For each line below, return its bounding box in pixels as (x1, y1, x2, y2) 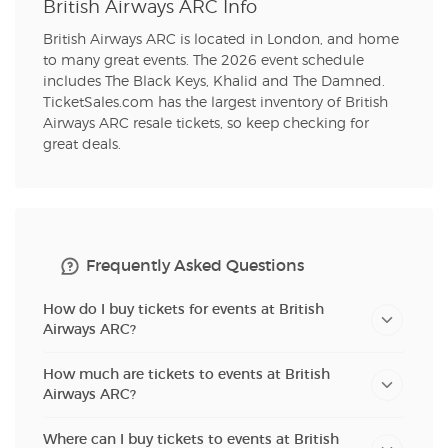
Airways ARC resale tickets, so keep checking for (43, 117, 369, 132)
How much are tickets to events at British (43, 366, 330, 384)
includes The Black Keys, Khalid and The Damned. (43, 75, 385, 90)
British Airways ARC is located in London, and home (43, 33, 399, 48)
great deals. (43, 138, 121, 153)
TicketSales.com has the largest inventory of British (43, 96, 388, 111)
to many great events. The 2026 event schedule (43, 54, 364, 69)
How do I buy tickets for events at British (43, 301, 324, 319)
